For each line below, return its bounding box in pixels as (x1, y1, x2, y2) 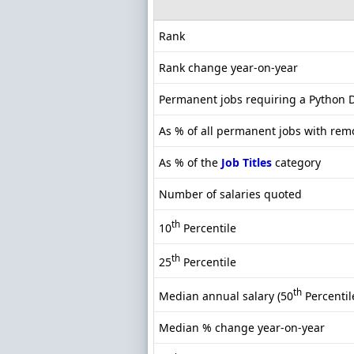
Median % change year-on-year (159, 320, 325, 336)
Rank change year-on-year (159, 60, 298, 76)
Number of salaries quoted (159, 186, 302, 202)
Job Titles (221, 155, 272, 171)
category (272, 155, 321, 171)
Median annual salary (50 (159, 288, 293, 303)
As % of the (159, 155, 221, 171)
